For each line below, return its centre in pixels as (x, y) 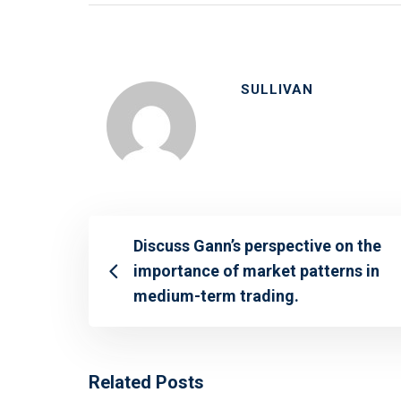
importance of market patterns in (256, 271)
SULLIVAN (277, 90)
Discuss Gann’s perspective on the (257, 246)
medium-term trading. (216, 296)
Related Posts (146, 383)
